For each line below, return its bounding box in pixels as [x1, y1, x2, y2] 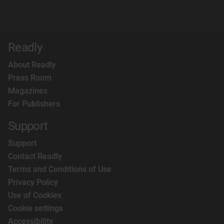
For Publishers [8, 99, 60, 108]
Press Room [8, 73, 51, 82]
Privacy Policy [8, 177, 58, 187]
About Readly [8, 60, 56, 69]
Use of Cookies [8, 190, 61, 200]
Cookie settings [8, 203, 63, 213]
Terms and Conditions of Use [8, 164, 111, 174]
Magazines [8, 86, 47, 95]
